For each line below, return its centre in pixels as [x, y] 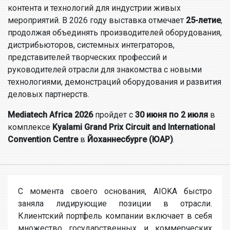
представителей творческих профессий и [87, 57]
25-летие [203, 20]
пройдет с [114, 115]
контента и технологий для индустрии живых [94, 8]
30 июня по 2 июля [171, 115]
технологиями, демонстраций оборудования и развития [114, 82]
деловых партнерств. [49, 94]
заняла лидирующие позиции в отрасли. [115, 204]
